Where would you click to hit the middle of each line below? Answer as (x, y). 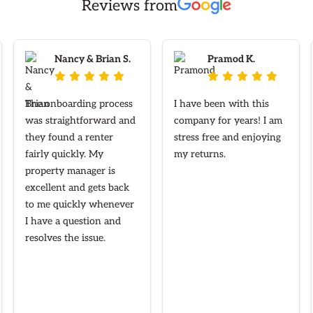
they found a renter (69, 138)
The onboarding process (79, 104)
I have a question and (73, 221)
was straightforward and (80, 121)
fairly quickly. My (64, 154)
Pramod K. (231, 59)
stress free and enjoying (227, 138)
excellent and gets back (77, 188)
